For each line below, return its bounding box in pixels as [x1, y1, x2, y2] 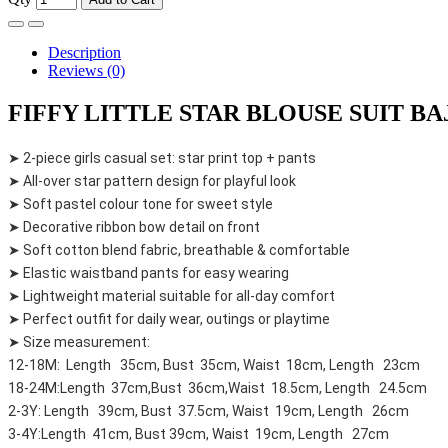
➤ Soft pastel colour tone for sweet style [8, 196, 273, 213]
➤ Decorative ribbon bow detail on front [8, 219, 260, 236]
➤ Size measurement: [8, 334, 150, 351]
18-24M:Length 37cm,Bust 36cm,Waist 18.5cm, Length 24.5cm [8, 380, 427, 397]
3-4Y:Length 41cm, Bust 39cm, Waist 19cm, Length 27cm [8, 426, 389, 443]
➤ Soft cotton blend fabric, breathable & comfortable [8, 242, 350, 259]
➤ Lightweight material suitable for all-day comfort [8, 288, 335, 305]
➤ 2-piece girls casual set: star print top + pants [8, 150, 316, 167]
